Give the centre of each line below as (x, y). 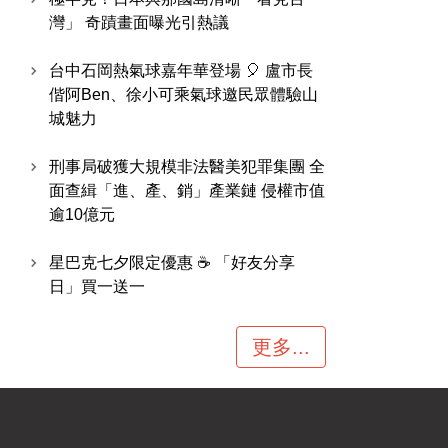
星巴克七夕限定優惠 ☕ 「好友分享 (172, 262)
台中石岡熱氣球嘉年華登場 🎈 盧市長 (181, 70)
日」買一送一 (97, 286)
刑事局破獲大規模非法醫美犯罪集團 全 (187, 166)
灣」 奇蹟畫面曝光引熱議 (139, 22)
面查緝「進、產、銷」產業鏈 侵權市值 (187, 190)
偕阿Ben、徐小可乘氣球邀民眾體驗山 (183, 94)
